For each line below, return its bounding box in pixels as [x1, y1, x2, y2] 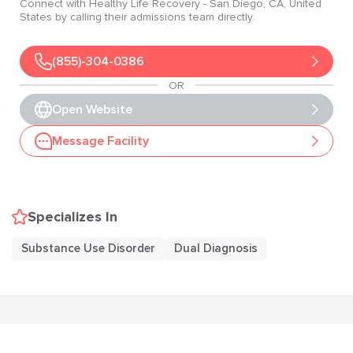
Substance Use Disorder [21, 241, 155, 256]
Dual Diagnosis [174, 241, 258, 256]
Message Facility [52, 132, 149, 149]
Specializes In [28, 207, 117, 225]
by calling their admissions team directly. [55, 9, 255, 24]
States [20, 9, 52, 24]
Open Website [52, 101, 132, 117]
